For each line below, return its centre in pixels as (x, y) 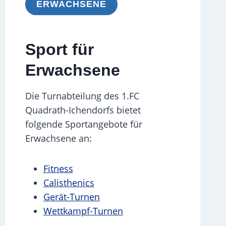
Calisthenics (69, 182)
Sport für (59, 49)
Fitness (58, 168)
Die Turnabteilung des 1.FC (82, 96)
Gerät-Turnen (71, 196)
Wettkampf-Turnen (83, 211)
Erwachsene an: (58, 138)
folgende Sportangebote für (83, 124)
